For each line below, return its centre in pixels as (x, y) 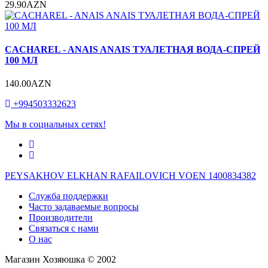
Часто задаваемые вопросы (84, 207)
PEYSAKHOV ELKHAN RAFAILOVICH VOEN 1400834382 (130, 176)
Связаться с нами (64, 229)
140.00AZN (28, 84)
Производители (61, 218)
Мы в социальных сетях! (55, 124)
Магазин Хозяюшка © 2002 (60, 260)
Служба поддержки (68, 196)
